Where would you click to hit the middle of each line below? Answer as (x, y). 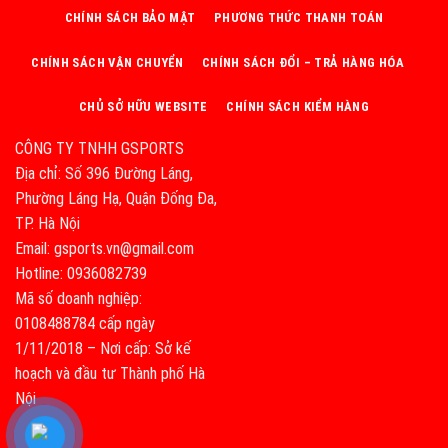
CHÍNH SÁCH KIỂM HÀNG (298, 107)
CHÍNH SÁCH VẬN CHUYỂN (107, 62)
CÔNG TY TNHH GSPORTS (99, 149)
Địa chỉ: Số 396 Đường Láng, (104, 174)
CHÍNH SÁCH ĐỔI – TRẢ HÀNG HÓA (303, 62)
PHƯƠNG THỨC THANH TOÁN (299, 17)
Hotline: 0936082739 (81, 274)
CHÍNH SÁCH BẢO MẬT (130, 17)
